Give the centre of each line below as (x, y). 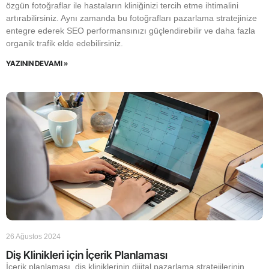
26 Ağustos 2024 (33, 237)
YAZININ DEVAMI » (37, 63)
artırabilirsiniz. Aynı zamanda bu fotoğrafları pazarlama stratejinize (131, 18)
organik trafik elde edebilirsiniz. (65, 43)
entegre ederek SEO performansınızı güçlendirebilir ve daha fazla (131, 31)
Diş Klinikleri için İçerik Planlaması (87, 255)
